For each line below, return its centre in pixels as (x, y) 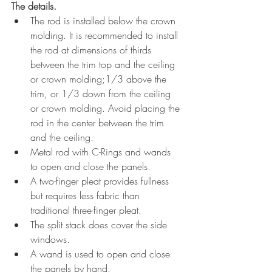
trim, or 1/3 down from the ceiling (102, 94)
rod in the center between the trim (99, 123)
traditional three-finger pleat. (87, 210)
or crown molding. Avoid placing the (107, 108)
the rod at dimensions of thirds (92, 50)
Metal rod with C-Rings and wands (102, 152)
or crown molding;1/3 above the (100, 79)
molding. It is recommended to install (106, 36)
